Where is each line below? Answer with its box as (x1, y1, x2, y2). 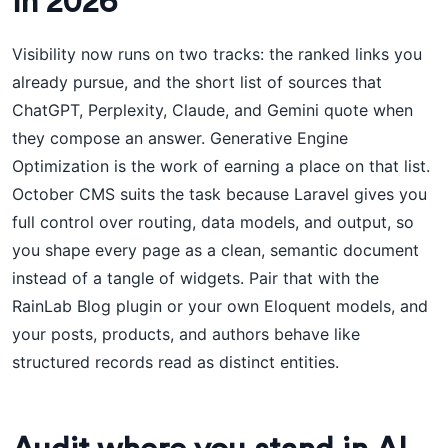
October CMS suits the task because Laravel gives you (12, 184, 427, 204)
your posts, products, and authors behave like (12, 324, 360, 344)
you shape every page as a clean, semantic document (12, 240, 419, 260)
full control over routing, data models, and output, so (12, 212, 414, 232)
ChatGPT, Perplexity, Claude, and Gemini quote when (12, 100, 413, 120)
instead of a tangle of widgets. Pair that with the (12, 268, 379, 288)
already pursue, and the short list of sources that (12, 72, 382, 92)
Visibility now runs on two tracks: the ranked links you (12, 44, 422, 64)
